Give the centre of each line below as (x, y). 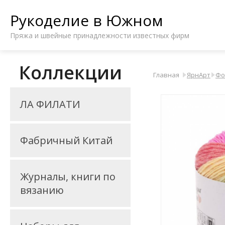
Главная (166, 75)
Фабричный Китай (66, 140)
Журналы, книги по (68, 177)
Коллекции (70, 73)
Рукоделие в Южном (86, 20)
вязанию (42, 190)
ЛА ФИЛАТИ (50, 104)
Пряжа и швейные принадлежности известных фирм (100, 35)
